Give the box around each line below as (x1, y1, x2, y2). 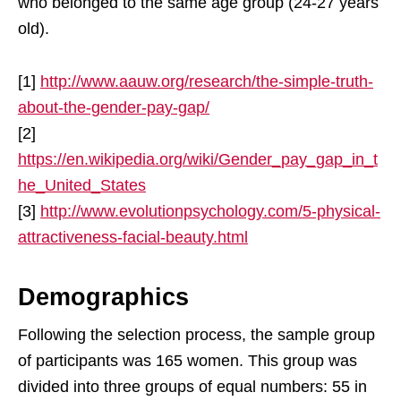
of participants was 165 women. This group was (18, 352, 357, 370)
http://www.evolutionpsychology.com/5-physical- (40, 202, 380, 220)
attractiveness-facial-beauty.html (18, 228, 248, 246)
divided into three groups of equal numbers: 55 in (18, 378, 367, 396)
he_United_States (18, 176, 146, 194)
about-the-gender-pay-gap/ (18, 98, 209, 116)
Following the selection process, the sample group (18, 326, 375, 344)
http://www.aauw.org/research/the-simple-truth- (40, 73, 373, 90)
